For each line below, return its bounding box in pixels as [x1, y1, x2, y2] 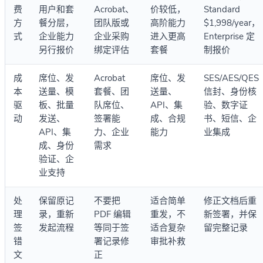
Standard [204, 4, 240, 16]
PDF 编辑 [94, 208, 131, 221]
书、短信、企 [204, 113, 257, 125]
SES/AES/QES [204, 72, 259, 85]
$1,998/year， [204, 17, 260, 29]
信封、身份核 [204, 86, 257, 98]
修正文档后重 [204, 195, 257, 207]
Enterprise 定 [204, 31, 255, 43]
